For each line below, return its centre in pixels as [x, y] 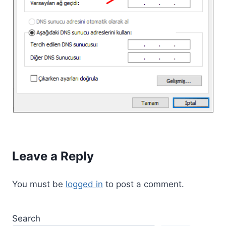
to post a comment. [144, 184]
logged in [84, 184]
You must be [39, 184]
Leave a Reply [53, 156]
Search [26, 218]
